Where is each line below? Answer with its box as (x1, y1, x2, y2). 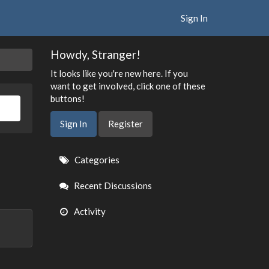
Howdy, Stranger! (50, 47, 141, 61)
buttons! (50, 92, 85, 104)
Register (107, 118, 143, 129)
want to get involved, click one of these (50, 80, 205, 91)
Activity (71, 206, 106, 217)
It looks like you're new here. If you (50, 67, 188, 79)
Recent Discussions (71, 180, 152, 191)
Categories (72, 154, 119, 165)
